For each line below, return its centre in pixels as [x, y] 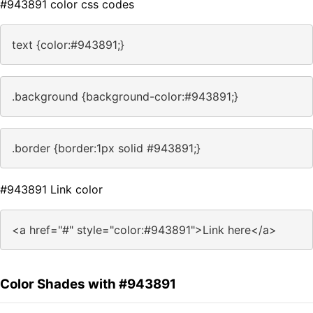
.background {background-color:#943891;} [125, 97]
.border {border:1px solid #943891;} [106, 148]
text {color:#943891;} [68, 45]
